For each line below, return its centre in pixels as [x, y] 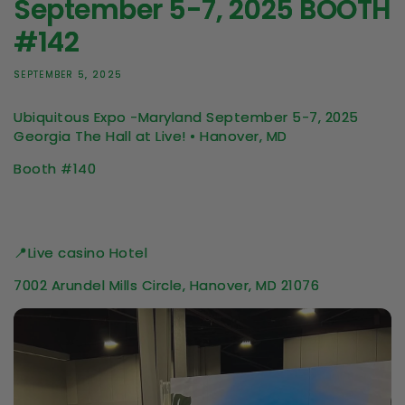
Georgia [44, 137]
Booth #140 [55, 169]
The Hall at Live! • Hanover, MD [181, 137]
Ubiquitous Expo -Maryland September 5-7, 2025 [186, 118]
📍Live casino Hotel [80, 253]
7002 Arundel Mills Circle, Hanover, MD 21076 [166, 286]
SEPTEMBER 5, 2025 [68, 75]
